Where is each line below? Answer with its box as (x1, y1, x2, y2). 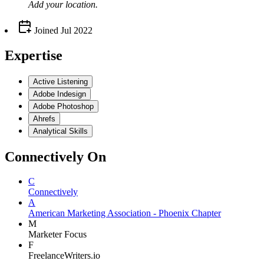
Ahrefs (33, 114, 55, 123)
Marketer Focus (28, 229, 87, 240)
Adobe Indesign (33, 89, 86, 98)
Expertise (5, 47, 62, 63)
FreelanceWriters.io (28, 250, 100, 261)
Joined (32, 25, 58, 35)
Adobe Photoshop (33, 101, 94, 111)
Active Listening (33, 77, 88, 86)
